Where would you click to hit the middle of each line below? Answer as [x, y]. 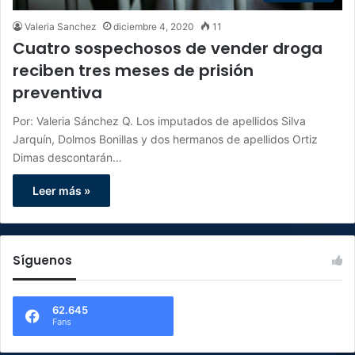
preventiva [57, 92]
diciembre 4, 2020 [154, 26]
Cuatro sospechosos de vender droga [168, 48]
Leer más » [61, 190]
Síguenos [42, 260]
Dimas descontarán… [67, 157]
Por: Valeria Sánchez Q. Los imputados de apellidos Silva [159, 120]
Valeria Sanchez [61, 26]
